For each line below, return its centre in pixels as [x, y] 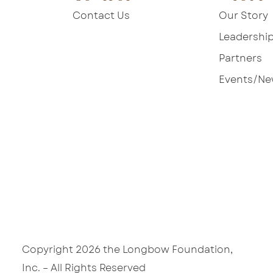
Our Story [243, 16]
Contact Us [101, 16]
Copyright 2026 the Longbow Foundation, [127, 249]
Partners [240, 58]
